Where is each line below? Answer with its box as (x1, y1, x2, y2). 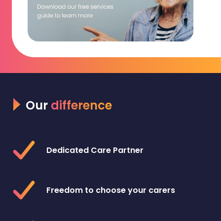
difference (51, 97, 112, 114)
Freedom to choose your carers (46, 184, 175, 196)
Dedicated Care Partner (46, 144, 144, 156)
